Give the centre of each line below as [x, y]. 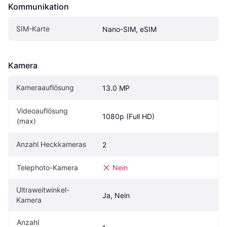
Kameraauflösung [45, 87]
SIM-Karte [33, 28]
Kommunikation [39, 6]
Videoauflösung [42, 110]
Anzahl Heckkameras [51, 144]
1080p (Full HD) [128, 116]
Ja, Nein [116, 195]
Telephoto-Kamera [47, 167]
